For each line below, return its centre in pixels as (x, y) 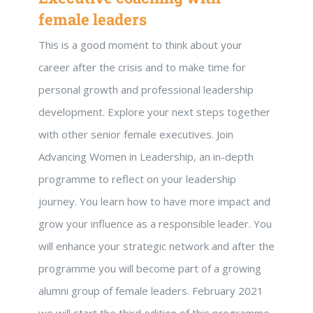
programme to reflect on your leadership (137, 179)
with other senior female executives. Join (136, 134)
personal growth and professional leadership (146, 89)
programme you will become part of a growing (150, 268)
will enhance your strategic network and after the (156, 246)
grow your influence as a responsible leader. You (155, 223)
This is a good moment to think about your (140, 44)
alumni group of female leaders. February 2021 (151, 290)
